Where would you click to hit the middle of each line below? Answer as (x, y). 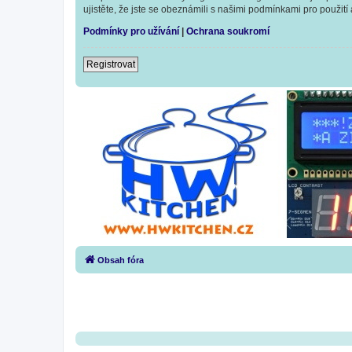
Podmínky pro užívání (131, 32)
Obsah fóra (121, 260)
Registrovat (111, 65)
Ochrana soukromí (228, 32)
